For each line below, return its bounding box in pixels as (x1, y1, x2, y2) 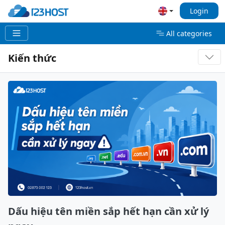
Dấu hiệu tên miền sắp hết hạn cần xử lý (8, 204, 209, 218)
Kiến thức (8, 51, 56, 65)
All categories (166, 28, 212, 38)
